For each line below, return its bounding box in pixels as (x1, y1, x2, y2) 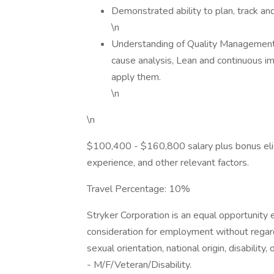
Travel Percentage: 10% (87, 182, 190, 196)
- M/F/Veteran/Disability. (87, 258, 191, 272)
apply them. (111, 70, 161, 84)
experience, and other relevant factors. (87, 156, 249, 169)
